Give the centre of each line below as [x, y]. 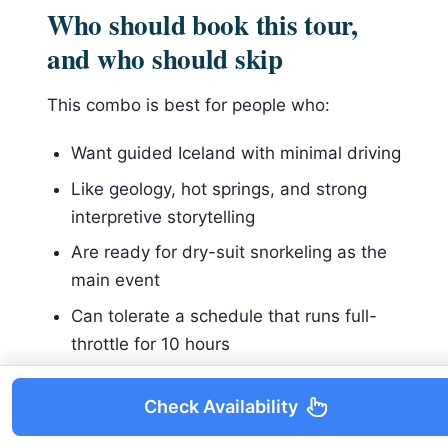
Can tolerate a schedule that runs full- [223, 316]
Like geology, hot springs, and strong [218, 188]
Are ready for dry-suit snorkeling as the [228, 252]
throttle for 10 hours [150, 344]
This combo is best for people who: [188, 104]
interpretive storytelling [162, 216]
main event [115, 280]
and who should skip [165, 58]
